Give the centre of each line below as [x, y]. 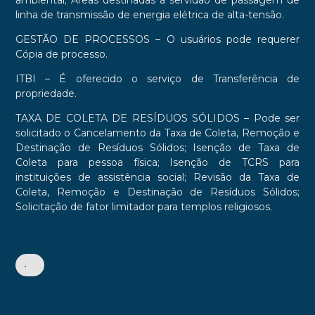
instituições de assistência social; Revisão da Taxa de [157, 178]
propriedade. [46, 94]
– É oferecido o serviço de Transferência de [168, 79]
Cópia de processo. [61, 54]
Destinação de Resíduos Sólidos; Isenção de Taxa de [157, 148]
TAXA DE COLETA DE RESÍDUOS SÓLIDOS [127, 118]
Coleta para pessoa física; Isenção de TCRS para [157, 163]
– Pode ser [270, 118]
